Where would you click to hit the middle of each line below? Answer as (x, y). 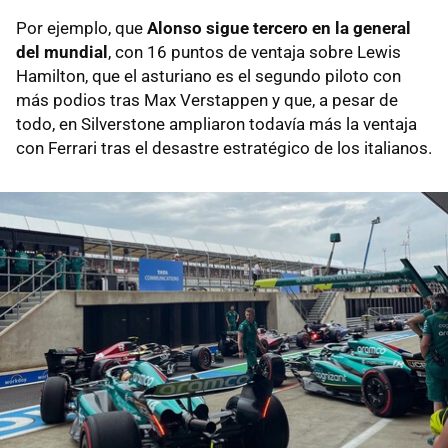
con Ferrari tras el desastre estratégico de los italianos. (224, 147)
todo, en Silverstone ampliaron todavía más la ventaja (216, 123)
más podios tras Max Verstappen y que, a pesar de (207, 99)
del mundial (62, 51)
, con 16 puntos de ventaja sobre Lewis (254, 51)
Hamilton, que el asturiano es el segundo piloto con (208, 75)
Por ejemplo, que (81, 27)
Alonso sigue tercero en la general (279, 27)
